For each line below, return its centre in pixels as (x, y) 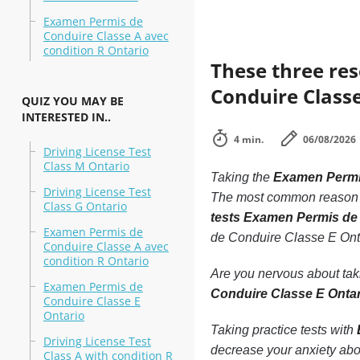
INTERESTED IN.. (66, 117)
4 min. (248, 139)
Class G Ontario (85, 206)
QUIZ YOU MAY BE (72, 101)
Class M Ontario (86, 166)
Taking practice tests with (283, 330)
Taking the (241, 177)
